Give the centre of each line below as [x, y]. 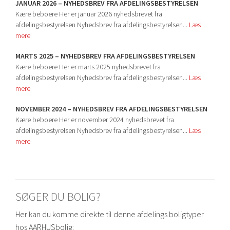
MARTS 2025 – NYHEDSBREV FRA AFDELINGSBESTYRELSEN [105, 56]
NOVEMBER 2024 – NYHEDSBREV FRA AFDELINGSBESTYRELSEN [111, 109]
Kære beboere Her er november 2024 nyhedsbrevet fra [95, 120]
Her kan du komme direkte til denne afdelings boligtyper [110, 214]
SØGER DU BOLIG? [58, 196]
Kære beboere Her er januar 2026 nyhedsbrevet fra [89, 14]
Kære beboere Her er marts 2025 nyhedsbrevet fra [88, 67]
